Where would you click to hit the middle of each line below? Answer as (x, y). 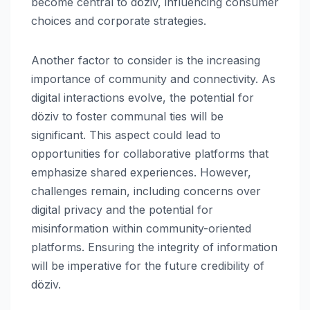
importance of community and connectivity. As (153, 79)
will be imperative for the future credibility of (148, 266)
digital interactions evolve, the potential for (143, 98)
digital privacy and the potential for (122, 210)
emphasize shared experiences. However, (141, 172)
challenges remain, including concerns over (146, 191)
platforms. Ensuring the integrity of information (154, 247)
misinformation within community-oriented (141, 228)
